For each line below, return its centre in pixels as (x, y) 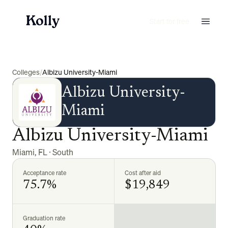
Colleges (26, 72)
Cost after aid (142, 173)
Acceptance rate (45, 173)
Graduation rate (44, 218)
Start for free (169, 21)
